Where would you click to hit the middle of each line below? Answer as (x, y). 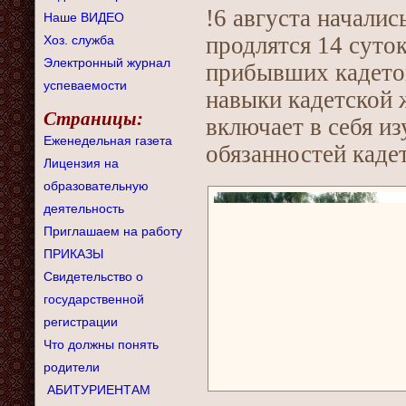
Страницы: (93, 118)
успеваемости (85, 85)
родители (72, 367)
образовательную (96, 186)
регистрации (81, 322)
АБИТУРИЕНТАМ (99, 390)
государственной (94, 299)
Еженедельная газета (108, 140)
